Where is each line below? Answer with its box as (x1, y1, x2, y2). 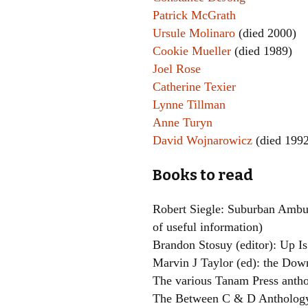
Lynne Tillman (153, 98, 225, 111)
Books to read (153, 166, 253, 184)
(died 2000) (235, 26, 296, 40)
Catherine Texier (153, 80, 236, 93)
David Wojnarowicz (153, 133, 252, 147)
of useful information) (153, 220, 263, 234)
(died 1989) (231, 44, 292, 58)
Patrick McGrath (153, 8, 236, 22)
